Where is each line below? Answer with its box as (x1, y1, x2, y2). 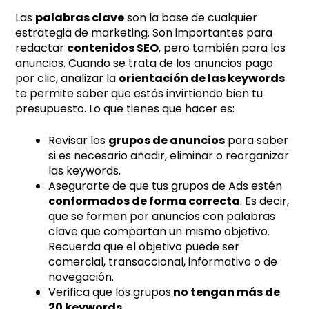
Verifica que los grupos (48, 283, 172, 300)
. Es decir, (240, 192, 290, 209)
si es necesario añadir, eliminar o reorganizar (48, 147, 290, 163)
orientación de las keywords (119, 70, 286, 86)
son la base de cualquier (124, 9, 258, 26)
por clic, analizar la (15, 70, 119, 86)
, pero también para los (159, 39, 286, 56)
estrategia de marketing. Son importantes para (15, 24, 273, 41)
